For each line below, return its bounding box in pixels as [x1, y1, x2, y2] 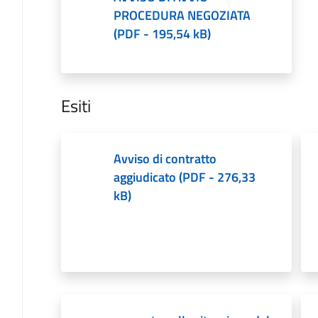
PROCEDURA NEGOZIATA [113, 5, 251, 25]
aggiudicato [113, 168, 176, 187]
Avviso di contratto [113, 149, 216, 169]
